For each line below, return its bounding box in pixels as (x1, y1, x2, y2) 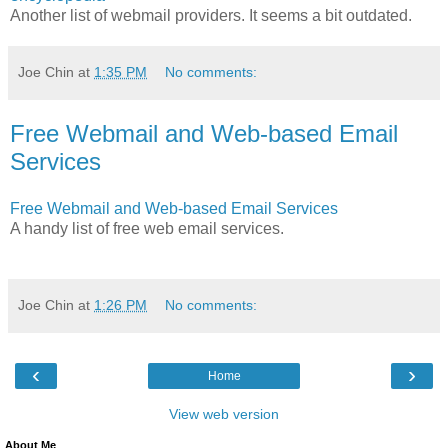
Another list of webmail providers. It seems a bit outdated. (10, 6, 412, 24)
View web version (169, 406, 279, 423)
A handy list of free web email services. (10, 220, 284, 238)
